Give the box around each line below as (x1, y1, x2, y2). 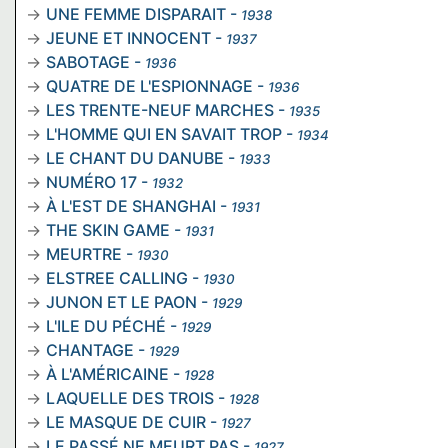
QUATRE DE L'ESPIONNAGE (46, 75, 253, 96)
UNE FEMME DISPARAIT (46, 3, 226, 24)
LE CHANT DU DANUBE (46, 147, 224, 168)
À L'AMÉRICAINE (46, 363, 169, 384)
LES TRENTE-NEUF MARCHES (46, 99, 274, 120)
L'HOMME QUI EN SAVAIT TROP (46, 123, 282, 144)
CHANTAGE (46, 339, 134, 360)
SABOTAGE (46, 51, 130, 72)
